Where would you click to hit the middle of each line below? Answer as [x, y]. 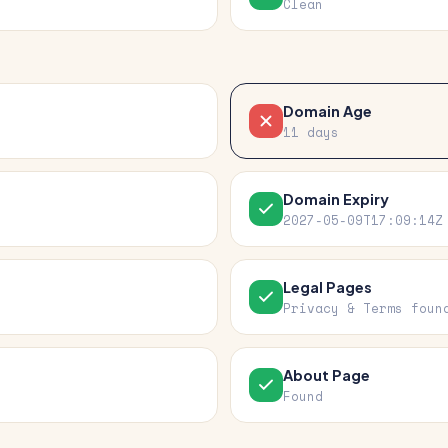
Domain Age [327, 111]
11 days [311, 132]
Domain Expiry [336, 199]
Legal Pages [327, 287]
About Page [326, 375]
